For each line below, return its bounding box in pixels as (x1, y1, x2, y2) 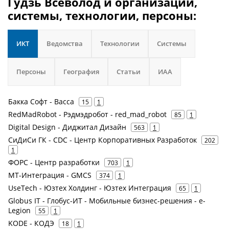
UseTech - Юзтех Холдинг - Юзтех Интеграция (8, 183, 171, 193)
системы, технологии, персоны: (8, 8, 196, 23)
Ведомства (47, 39, 83, 48)
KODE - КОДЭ (8, 218, 54, 228)
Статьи (117, 67, 141, 76)
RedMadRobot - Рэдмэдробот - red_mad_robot (8, 109, 167, 119)
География (63, 67, 99, 76)
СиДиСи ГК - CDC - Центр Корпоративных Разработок (8, 135, 197, 145)
